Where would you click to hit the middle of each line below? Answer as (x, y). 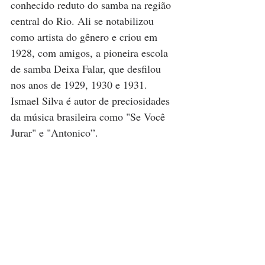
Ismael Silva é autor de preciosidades (92, 101)
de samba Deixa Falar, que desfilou (87, 69)
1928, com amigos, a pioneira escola (91, 53)
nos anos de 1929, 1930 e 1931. (80, 85)
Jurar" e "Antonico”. (54, 133)
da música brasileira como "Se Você (89, 117)
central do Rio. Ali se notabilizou (84, 21)
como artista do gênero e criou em (85, 37)
